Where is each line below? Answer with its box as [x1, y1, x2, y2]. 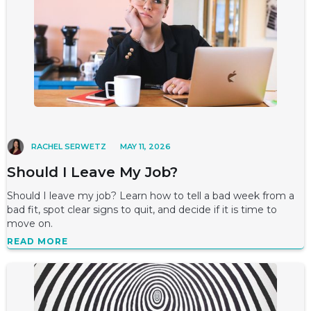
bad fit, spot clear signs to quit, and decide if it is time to [7, 203, 277, 216]
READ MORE [7, 236, 68, 246]
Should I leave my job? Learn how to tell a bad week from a [7, 190, 294, 202]
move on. [7, 217, 53, 230]
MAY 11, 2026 [120, 142, 171, 152]
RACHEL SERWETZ [31, 142, 106, 152]
